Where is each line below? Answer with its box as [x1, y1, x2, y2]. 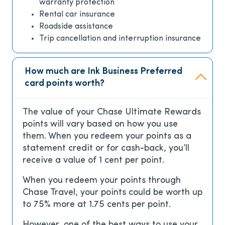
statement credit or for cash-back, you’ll [23, 144, 189, 154]
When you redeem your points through [23, 176, 181, 186]
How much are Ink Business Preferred [25, 67, 182, 77]
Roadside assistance [39, 23, 113, 31]
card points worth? [25, 79, 104, 89]
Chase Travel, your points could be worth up [23, 188, 202, 198]
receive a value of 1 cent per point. [23, 156, 164, 166]
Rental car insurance [39, 11, 115, 19]
